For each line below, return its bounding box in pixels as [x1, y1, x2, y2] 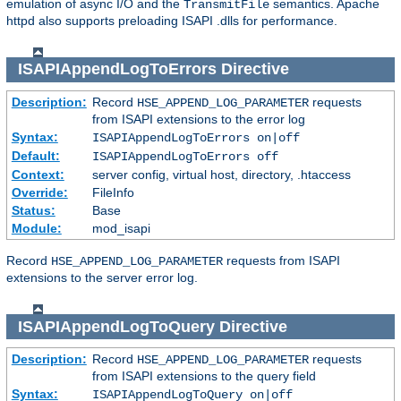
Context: [11, 166, 64, 182]
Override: [11, 184, 68, 200]
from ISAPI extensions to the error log [91, 111, 305, 126]
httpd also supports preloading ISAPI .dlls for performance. [6, 13, 337, 28]
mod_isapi [91, 220, 150, 235]
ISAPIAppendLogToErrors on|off [91, 130, 300, 145]
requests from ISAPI [223, 252, 340, 268]
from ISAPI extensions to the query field [91, 369, 316, 384]
